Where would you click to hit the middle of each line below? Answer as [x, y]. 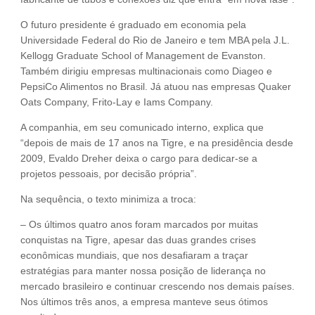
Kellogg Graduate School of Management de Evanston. [143, 56]
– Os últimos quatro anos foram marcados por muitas [139, 225]
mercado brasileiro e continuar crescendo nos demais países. [157, 287]
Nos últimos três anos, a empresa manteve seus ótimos [144, 302]
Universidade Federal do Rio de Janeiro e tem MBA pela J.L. [155, 40]
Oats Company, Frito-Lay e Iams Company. [117, 102]
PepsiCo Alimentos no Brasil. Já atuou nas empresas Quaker [156, 87]
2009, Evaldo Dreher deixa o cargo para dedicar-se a [139, 159]
